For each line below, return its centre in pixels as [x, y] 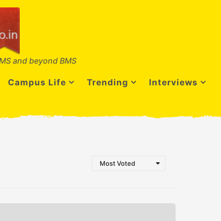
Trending [108, 82]
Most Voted [117, 164]
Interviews [173, 82]
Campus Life [37, 82]
